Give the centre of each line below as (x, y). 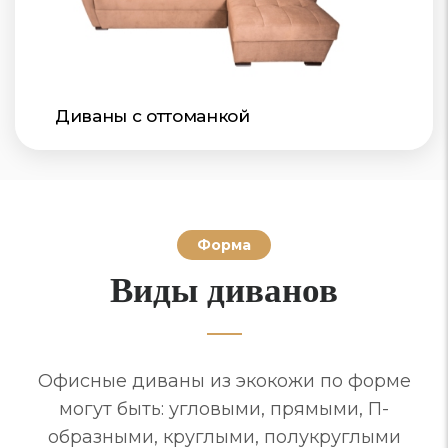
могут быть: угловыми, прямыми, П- (224, 409)
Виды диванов (224, 289)
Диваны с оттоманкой (152, 116)
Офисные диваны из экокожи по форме (224, 381)
